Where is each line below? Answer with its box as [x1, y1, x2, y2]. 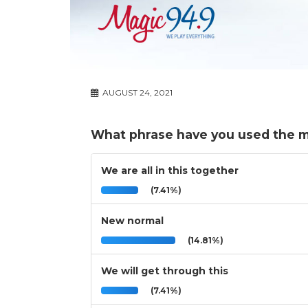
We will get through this [101, 265, 228, 278]
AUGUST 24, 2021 [100, 87, 173, 98]
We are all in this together [101, 164, 239, 177]
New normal [101, 214, 164, 228]
